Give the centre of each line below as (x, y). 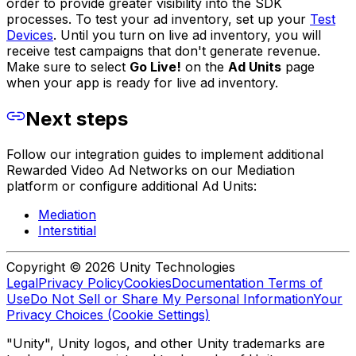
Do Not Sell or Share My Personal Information (172, 298)
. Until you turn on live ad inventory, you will (187, 35)
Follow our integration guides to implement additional (165, 154)
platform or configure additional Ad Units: (132, 186)
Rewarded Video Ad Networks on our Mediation (151, 170)
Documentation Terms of (247, 282)
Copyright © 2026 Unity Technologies (121, 267)
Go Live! (155, 67)
